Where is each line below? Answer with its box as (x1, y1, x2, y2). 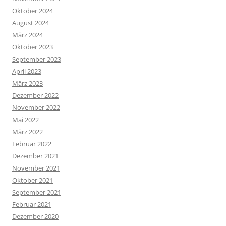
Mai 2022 (12, 115, 39, 125)
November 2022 (12, 103, 60, 112)
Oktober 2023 (12, 42, 53, 52)
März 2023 (12, 79, 43, 88)
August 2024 (12, 18, 49, 28)
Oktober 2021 (12, 176, 53, 185)
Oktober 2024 (12, 6, 53, 16)
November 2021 (12, 163, 60, 173)
